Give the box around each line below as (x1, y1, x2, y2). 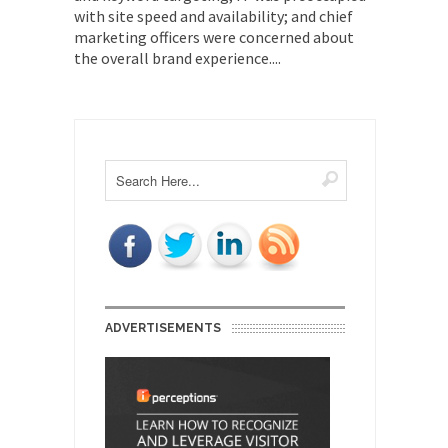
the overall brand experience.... (74, 48, 281, 68)
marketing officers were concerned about (74, 27, 354, 47)
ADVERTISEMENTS (105, 321, 221, 335)
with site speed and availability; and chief (74, 6, 353, 26)
